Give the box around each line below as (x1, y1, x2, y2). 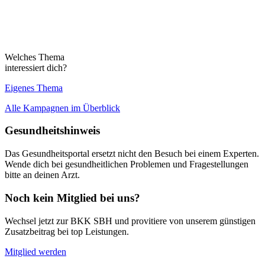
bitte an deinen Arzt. (5, 170, 80, 180)
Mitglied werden (5, 246, 66, 257)
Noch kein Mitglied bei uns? (5, 191, 140, 204)
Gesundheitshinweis (5, 124, 100, 137)
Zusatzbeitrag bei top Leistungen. (5, 226, 129, 237)
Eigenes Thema (5, 82, 63, 93)
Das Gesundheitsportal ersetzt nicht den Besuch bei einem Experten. (5, 148, 259, 159)
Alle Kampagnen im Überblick (5, 102, 120, 113)
